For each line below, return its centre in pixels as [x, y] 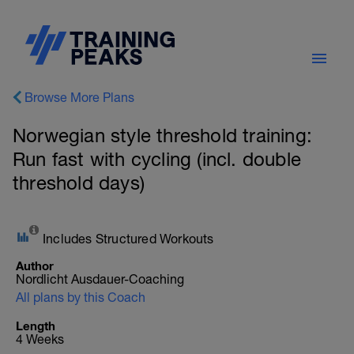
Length [36, 326]
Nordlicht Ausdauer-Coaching [100, 279]
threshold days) [79, 183]
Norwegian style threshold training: [163, 135]
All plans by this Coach [81, 297]
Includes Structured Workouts [128, 239]
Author [35, 265]
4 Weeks [40, 339]
